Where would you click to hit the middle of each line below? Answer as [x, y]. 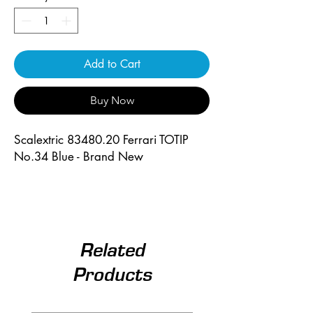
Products [112, 274]
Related [112, 249]
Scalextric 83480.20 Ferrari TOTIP [101, 139]
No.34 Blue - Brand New [79, 156]
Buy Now [112, 100]
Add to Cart [112, 64]
